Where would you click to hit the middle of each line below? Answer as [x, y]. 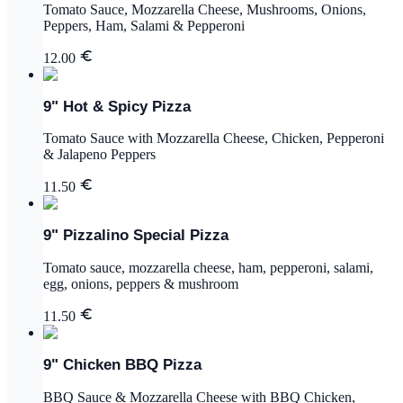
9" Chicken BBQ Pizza [122, 364]
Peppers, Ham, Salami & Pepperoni [144, 25]
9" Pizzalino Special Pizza [136, 236]
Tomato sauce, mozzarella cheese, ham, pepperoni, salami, [208, 267]
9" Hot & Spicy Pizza [117, 106]
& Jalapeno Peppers [99, 155]
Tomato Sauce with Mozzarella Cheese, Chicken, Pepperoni [214, 139]
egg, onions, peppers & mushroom [141, 283]
